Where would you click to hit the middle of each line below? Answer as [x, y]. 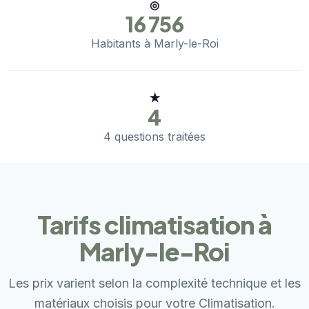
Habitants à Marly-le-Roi [154, 44]
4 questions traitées [154, 137]
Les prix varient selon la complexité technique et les [154, 283]
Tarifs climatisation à [154, 225]
